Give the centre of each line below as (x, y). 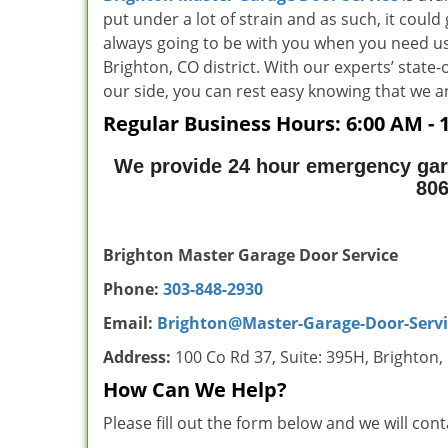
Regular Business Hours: (224, 123)
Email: (130, 323)
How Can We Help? (195, 389)
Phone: (131, 289)
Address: (137, 357)
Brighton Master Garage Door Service (250, 255)
